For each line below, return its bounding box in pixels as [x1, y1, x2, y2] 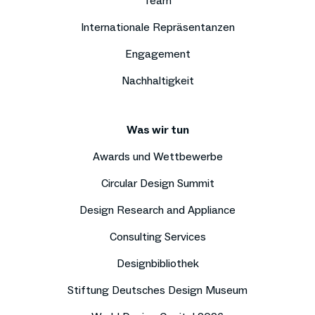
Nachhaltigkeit [121, 73, 194, 87]
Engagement [124, 46, 191, 60]
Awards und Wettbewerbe [92, 149, 223, 163]
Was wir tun [126, 122, 189, 136]
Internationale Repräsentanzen [80, 20, 235, 34]
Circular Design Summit [101, 176, 214, 190]
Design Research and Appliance [79, 202, 236, 217]
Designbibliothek [116, 256, 199, 270]
